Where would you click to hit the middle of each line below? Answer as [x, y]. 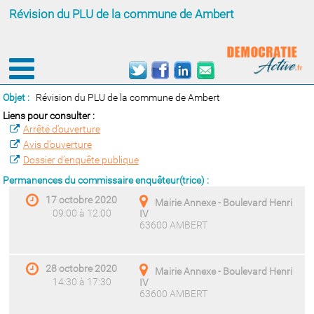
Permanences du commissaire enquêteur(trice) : [106, 180]
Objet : [16, 97]
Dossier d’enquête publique [81, 160]
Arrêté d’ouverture [61, 129]
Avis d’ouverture [57, 144]
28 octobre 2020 [82, 268]
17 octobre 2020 [82, 199]
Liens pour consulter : [49, 116]
